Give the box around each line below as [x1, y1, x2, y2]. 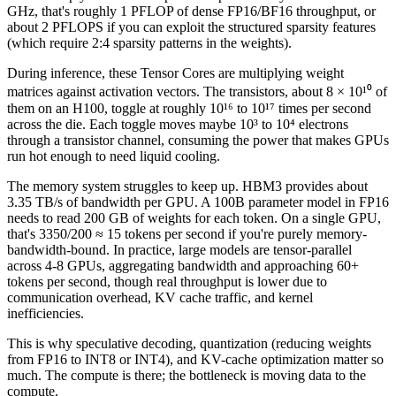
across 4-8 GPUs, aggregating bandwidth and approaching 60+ [7, 257, 359, 273]
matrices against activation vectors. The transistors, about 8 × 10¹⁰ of [7, 83, 387, 99]
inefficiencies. [7, 305, 84, 321]
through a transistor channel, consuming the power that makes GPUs [7, 132, 389, 148]
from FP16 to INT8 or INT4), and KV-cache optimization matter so [7, 351, 384, 367]
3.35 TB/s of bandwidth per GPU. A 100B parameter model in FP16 [7, 194, 389, 209]
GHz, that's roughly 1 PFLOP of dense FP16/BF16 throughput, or [7, 3, 376, 19]
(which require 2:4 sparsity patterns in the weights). [7, 34, 292, 50]
